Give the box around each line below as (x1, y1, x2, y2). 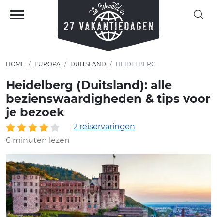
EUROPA (34, 61, 61, 68)
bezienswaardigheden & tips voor (6, 92, 210, 106)
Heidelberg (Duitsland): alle (6, 78, 172, 92)
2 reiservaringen (73, 122, 135, 131)
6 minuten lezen (6, 136, 70, 145)
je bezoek (6, 105, 64, 119)
